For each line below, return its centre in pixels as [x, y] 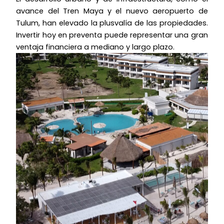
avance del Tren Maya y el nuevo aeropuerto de [112, 11]
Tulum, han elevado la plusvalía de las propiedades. [112, 23]
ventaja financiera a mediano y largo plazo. [95, 47]
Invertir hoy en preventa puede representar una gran [112, 35]
